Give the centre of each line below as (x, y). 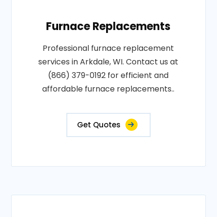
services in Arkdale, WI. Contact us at (108, 62)
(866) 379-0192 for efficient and (108, 75)
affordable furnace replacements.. (108, 89)
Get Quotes (99, 125)
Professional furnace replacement (108, 48)
